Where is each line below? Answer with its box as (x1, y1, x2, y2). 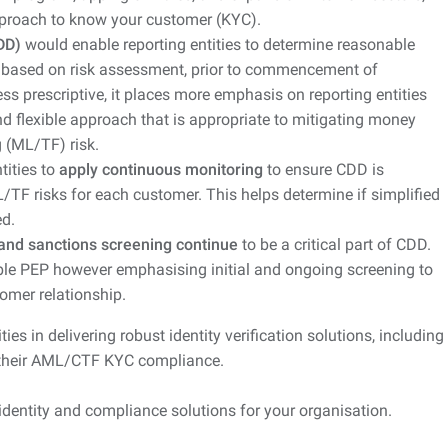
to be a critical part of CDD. (238, 235, 431, 255)
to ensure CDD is (263, 160, 384, 180)
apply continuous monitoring (59, 160, 263, 180)
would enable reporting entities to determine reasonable (21, 35, 415, 55)
